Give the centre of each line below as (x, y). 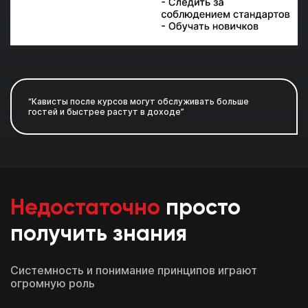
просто (200, 209)
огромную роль (53, 284)
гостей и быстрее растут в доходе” (106, 112)
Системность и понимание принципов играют (134, 271)
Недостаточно (85, 209)
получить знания (99, 235)
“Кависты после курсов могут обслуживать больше (139, 102)
